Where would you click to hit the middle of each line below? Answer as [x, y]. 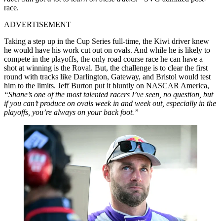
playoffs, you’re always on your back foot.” [71, 112]
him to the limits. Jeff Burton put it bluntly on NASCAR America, [107, 85]
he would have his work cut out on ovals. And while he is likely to [107, 50]
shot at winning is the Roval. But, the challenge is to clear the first [106, 68]
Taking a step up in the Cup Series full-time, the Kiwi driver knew [107, 41]
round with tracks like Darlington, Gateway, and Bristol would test [107, 76]
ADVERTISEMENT [37, 24]
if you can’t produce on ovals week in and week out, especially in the [110, 103]
